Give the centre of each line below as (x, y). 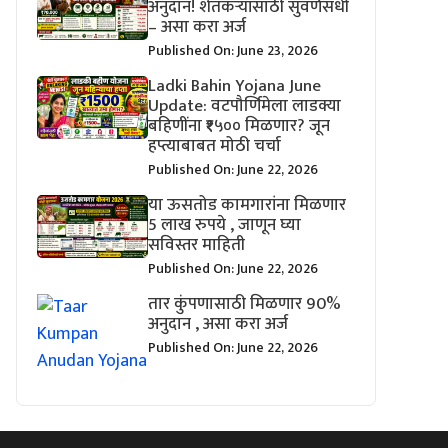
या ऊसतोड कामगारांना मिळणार (247, 205)
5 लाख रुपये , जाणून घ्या (225, 225)
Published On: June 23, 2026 (233, 51)
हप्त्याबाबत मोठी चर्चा (215, 146)
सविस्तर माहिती (197, 245)
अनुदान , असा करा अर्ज (218, 324)
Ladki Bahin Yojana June (235, 86)
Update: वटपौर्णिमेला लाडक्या (245, 106)
